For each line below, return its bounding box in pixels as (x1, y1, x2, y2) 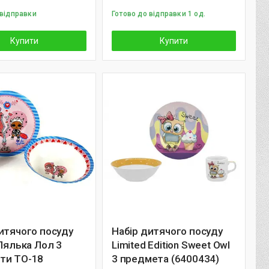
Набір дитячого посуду (112, 225, 223, 237)
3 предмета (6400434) (112, 253, 219, 265)
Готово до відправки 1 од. (112, 10, 205, 18)
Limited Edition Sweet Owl (112, 239, 231, 251)
